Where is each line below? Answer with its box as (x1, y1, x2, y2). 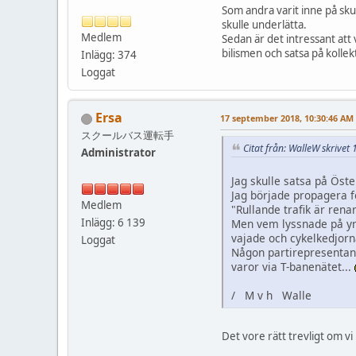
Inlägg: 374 (81, 48, 137, 63)
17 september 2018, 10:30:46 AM (220, 112, 354, 125)
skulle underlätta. (222, 17, 307, 33)
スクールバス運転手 (81, 128, 174, 143)
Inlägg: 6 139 (81, 215, 145, 230)
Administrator (81, 145, 156, 161)
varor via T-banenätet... (231, 258, 354, 274)
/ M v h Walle (231, 287, 311, 303)
